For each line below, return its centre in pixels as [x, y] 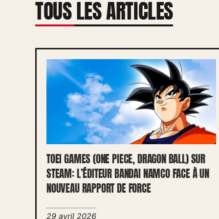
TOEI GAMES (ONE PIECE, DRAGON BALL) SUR [126, 159]
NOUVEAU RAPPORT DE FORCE [99, 188]
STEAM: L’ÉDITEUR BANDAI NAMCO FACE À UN [128, 174]
